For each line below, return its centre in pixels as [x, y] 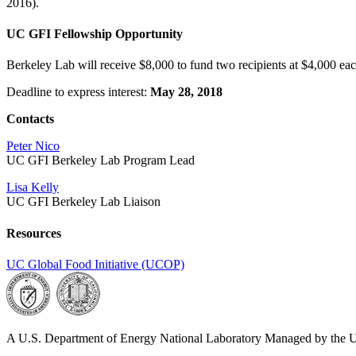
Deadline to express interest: [78, 92]
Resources [34, 233]
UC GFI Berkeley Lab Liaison [83, 202]
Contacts [30, 119]
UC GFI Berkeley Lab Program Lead [101, 161]
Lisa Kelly [33, 188]
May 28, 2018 [186, 92]
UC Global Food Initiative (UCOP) [95, 264]
